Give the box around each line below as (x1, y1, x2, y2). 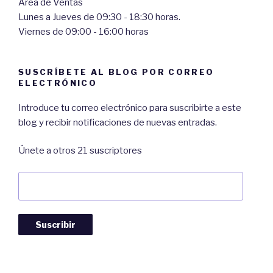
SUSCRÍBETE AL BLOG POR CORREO (18, 67, 214, 77)
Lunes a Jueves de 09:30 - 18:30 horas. (18, 12, 180, 23)
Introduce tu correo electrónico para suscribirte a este (18, 102, 241, 113)
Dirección (18, 172, 62, 184)
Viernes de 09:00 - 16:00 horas (18, 26, 149, 38)
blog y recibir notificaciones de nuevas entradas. (18, 116, 217, 128)
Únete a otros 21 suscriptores (18, 145, 142, 157)
